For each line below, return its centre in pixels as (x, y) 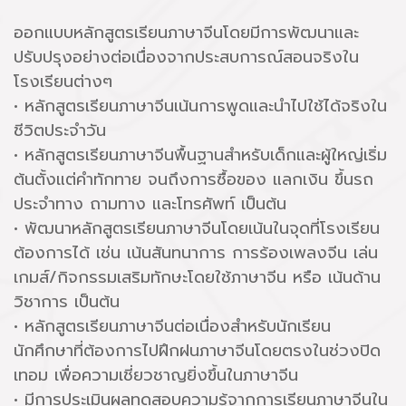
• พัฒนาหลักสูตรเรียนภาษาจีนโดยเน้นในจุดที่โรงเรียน (197, 228)
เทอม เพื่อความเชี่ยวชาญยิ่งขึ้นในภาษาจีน (156, 375)
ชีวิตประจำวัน (60, 130)
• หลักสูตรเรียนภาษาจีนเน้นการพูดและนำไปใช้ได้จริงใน (200, 106)
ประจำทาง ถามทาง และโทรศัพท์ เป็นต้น (150, 204)
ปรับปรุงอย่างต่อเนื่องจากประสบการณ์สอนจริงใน (186, 57)
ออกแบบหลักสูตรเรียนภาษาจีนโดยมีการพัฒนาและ (186, 33)
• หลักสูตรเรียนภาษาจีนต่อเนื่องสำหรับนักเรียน (172, 326)
